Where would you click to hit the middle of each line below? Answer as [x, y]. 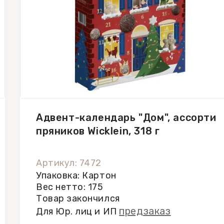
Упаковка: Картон [76, 175]
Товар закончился [78, 198]
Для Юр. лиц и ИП [78, 211]
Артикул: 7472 [69, 163]
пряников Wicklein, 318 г [98, 131]
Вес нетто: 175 [70, 187]
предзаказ [145, 211]
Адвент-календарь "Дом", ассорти [126, 117]
